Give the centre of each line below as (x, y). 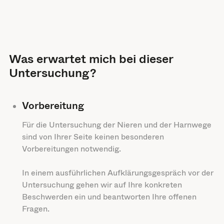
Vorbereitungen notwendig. (71, 149)
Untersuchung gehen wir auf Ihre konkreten (102, 185)
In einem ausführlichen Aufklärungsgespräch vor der (117, 173)
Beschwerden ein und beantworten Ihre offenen (109, 197)
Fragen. (35, 209)
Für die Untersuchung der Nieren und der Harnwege (116, 125)
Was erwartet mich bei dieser (91, 59)
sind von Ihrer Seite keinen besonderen (93, 137)
